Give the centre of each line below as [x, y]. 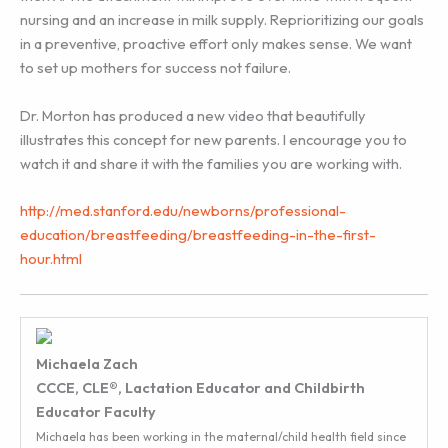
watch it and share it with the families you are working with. [211, 163]
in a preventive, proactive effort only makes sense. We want [216, 44]
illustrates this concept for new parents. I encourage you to [213, 139]
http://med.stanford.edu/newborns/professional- [183, 211]
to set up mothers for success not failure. [155, 68]
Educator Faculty [95, 411]
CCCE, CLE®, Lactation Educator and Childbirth [200, 387]
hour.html [51, 259]
